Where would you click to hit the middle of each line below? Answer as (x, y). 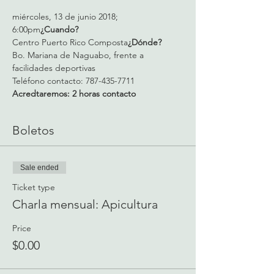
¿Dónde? (146, 42)
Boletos (33, 130)
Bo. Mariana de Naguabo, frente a (79, 55)
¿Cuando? (61, 29)
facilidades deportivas (54, 68)
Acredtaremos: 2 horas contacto (74, 94)
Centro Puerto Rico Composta (70, 42)
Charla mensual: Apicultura (85, 204)
